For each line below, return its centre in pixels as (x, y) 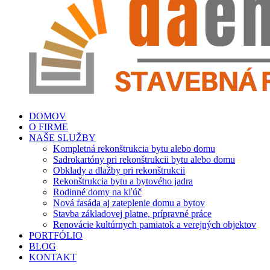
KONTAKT (53, 257)
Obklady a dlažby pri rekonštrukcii (119, 170)
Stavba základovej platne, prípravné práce (132, 214)
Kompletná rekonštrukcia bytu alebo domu (134, 149)
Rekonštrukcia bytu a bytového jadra (123, 181)
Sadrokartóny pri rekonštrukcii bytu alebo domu (144, 159)
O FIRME (49, 127)
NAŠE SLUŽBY (62, 138)
